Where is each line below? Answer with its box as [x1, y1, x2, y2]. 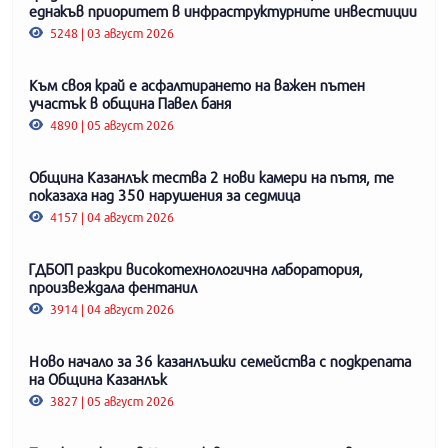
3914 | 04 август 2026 [47, 300, 175, 317]
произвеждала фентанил [29, 277, 197, 296]
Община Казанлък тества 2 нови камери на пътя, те [29, 167, 394, 186]
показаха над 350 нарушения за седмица [29, 185, 300, 204]
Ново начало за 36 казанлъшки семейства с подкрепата [29, 351, 411, 370]
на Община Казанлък [29, 369, 167, 388]
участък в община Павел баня [29, 93, 231, 112]
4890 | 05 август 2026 [47, 116, 175, 133]
